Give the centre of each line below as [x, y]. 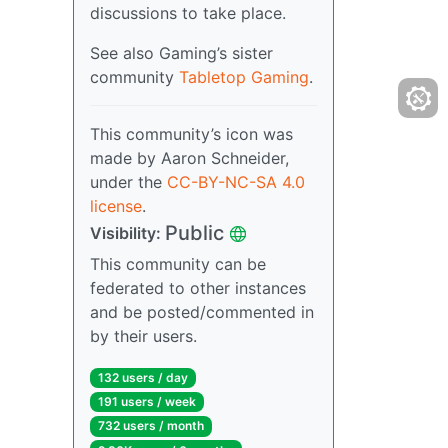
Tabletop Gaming [244, 77]
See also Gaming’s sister [181, 53]
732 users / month [150, 426]
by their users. [143, 336]
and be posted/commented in [202, 312]
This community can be [178, 264]
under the [128, 182]
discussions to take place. [188, 13]
